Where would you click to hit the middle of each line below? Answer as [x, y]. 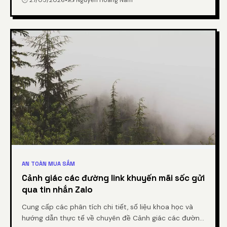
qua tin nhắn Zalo [57, 190]
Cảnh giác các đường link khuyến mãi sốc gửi [113, 178]
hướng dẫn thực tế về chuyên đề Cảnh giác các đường [113, 218]
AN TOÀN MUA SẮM [48, 164]
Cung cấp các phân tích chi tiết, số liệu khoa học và [107, 207]
